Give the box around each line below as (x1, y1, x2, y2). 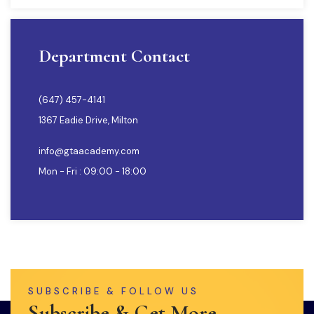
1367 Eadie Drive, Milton (39, 114, 138, 126)
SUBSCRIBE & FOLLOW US (28, 285, 199, 297)
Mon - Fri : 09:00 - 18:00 (39, 165, 146, 177)
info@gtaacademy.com (39, 144, 139, 157)
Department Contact (39, 44, 190, 67)
